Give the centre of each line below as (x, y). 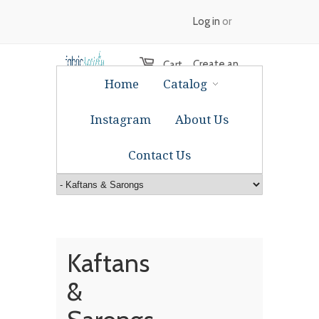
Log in (206, 21)
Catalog (185, 84)
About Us (202, 120)
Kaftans (108, 263)
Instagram (121, 120)
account (212, 107)
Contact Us (159, 155)
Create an (216, 64)
